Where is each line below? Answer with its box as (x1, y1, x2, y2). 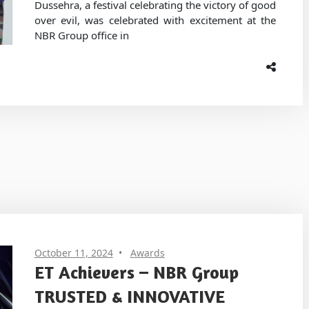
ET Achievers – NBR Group (34, 261, 239, 283)
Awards (130, 246, 165, 259)
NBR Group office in (34, 28, 129, 43)
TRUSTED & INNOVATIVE (34, 285, 225, 307)
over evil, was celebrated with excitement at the (34, 13, 277, 28)
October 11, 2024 (34, 246, 113, 259)
